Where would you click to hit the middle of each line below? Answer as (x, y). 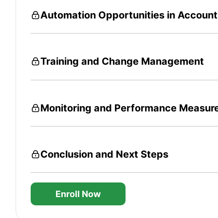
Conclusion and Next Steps (104, 154)
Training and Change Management (122, 62)
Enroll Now (78, 194)
